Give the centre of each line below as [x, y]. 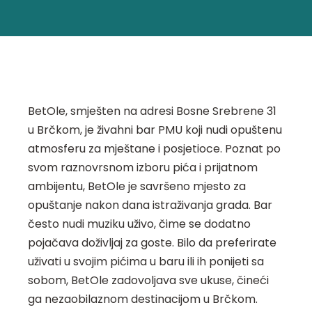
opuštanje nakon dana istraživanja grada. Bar [150, 205]
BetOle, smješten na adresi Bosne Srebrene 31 [152, 111]
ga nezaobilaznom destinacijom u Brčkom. [143, 299]
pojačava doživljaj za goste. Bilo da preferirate [152, 243]
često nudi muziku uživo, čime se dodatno [139, 224]
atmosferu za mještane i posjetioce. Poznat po [154, 149]
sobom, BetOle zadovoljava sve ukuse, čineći [148, 281]
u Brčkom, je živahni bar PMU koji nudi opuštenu [155, 130]
